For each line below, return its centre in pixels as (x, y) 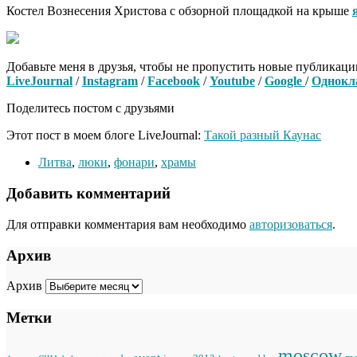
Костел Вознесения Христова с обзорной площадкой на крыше (179, 11)
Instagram (110, 81)
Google (285, 81)
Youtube (232, 81)
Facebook (174, 81)
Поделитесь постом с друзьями (90, 108)
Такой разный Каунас (263, 135)
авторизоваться (291, 224)
